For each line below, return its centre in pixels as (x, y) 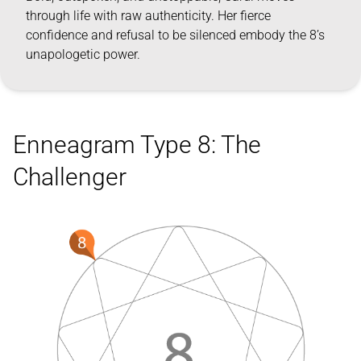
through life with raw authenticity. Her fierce (148, 16)
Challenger (70, 177)
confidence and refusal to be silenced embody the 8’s (175, 35)
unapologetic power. (83, 55)
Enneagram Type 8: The (137, 145)
